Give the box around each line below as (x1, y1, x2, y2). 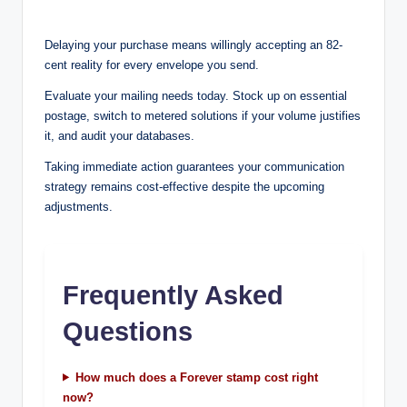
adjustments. (45, 199, 113, 213)
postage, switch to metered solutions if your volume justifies (45, 108, 361, 123)
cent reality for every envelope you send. (45, 57, 259, 72)
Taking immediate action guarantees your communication (45, 159, 344, 174)
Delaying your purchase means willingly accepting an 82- (45, 37, 342, 52)
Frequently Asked (63, 280, 283, 310)
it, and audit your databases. (45, 128, 194, 143)
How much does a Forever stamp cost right (74, 370, 318, 384)
